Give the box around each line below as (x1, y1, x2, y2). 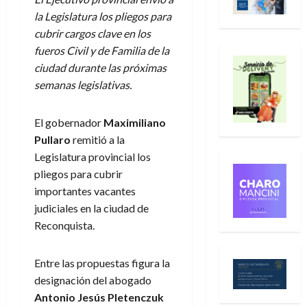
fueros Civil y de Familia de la (34, 43, 169, 57)
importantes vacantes (34, 184, 136, 197)
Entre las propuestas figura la (34, 256, 170, 269)
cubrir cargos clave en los (34, 26, 151, 40)
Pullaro (34, 132, 71, 146)
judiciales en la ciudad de (34, 201, 149, 214)
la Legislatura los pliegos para (34, 9, 171, 23)
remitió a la (71, 132, 125, 146)
